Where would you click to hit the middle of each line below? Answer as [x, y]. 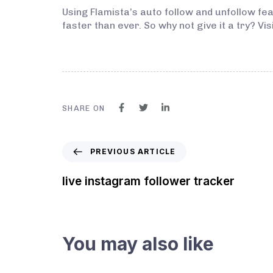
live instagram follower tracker [148, 182]
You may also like [138, 243]
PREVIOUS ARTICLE [133, 152]
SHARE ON [84, 108]
